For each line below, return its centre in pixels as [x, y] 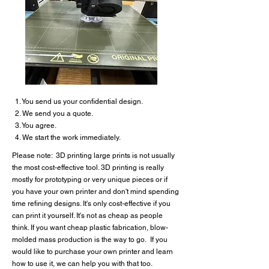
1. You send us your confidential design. [79, 101]
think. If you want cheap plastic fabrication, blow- [90, 228]
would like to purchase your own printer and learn [92, 252]
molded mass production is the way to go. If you [90, 240]
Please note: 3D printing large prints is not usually [93, 156]
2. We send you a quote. [54, 113]
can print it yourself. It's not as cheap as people [87, 216]
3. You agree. [36, 125]
